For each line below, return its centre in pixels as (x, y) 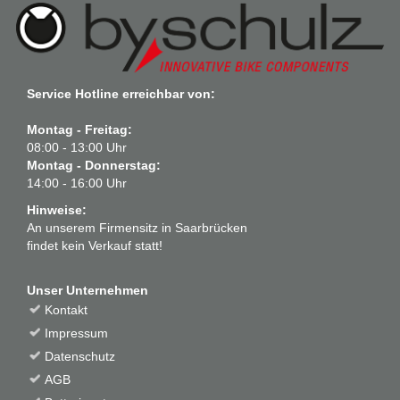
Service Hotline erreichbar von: (121, 93)
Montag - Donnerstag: (94, 165)
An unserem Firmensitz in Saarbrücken (137, 227)
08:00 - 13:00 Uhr (77, 147)
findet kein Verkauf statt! (95, 245)
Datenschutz (80, 356)
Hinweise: (57, 209)
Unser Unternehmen (87, 290)
